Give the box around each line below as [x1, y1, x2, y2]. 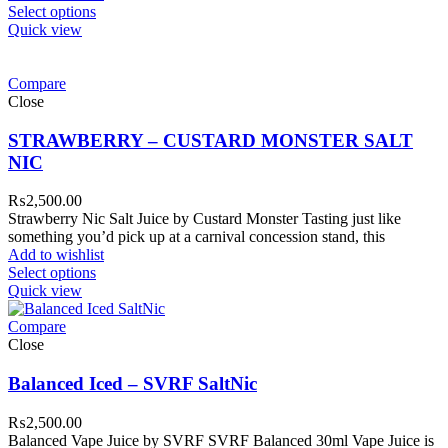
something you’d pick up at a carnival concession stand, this [8, 228, 385, 246]
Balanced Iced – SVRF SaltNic [8, 373, 257, 395]
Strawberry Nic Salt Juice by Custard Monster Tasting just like [8, 210, 401, 228]
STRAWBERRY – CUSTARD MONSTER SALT [8, 129, 413, 151]
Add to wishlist [8, 246, 104, 264]
